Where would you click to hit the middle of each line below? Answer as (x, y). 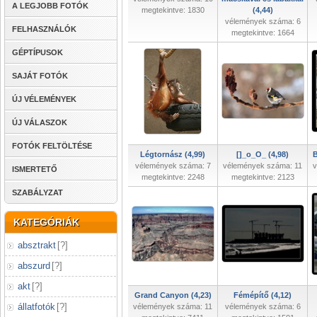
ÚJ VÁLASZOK (40, 122)
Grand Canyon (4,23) (173, 295)
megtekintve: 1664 (263, 33)
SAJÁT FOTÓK (40, 76)
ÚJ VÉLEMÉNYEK (44, 99)
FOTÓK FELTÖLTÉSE (52, 146)
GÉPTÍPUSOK (38, 52)
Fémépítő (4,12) (263, 295)
